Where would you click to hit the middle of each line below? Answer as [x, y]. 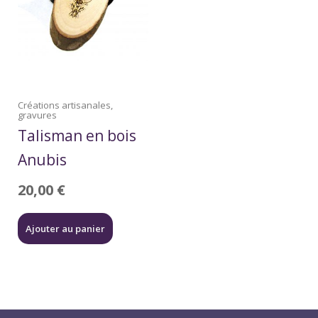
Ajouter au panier [65, 229]
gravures [37, 115]
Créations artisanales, [65, 105]
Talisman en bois [77, 136]
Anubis [42, 160]
